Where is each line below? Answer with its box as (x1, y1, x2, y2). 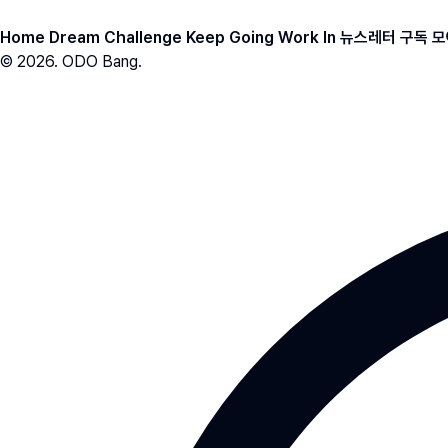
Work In (278, 28, 336, 47)
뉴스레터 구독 (340, 28, 428, 47)
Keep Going (186, 28, 274, 47)
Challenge (104, 28, 182, 47)
